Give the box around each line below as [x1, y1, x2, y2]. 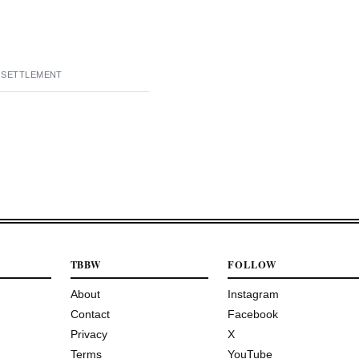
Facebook [227, 307, 278, 321]
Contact [70, 307, 110, 321]
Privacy [70, 327, 107, 341]
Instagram [227, 287, 279, 301]
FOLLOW [227, 256, 276, 272]
